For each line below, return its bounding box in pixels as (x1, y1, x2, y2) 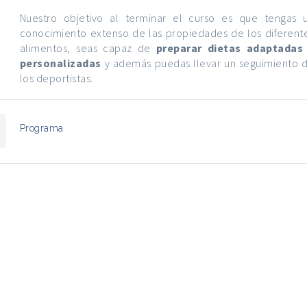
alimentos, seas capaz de (19, 41, 156, 55)
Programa (19, 123, 64, 134)
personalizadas (19, 56, 101, 70)
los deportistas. (19, 71, 93, 85)
